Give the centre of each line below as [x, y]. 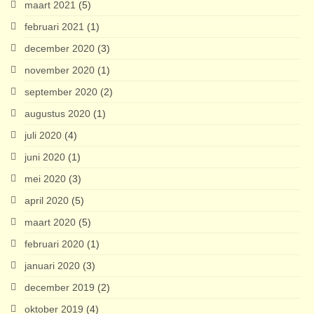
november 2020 [60, 70]
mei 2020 [45, 179]
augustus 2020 [57, 114]
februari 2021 [54, 27]
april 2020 [47, 201]
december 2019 [60, 288]
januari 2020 [52, 266]
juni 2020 [45, 157]
